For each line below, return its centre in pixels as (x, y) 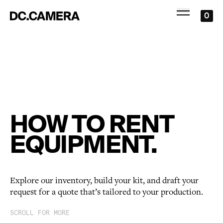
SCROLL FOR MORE (40, 213)
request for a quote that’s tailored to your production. (107, 192)
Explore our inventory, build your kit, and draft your (104, 181)
